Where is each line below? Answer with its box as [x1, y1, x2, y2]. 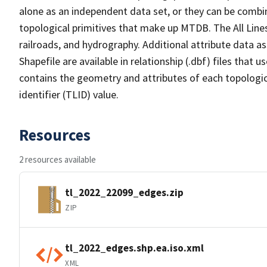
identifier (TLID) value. [19, 88, 119, 101]
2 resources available [19, 154, 96, 165]
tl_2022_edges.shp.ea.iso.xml [65, 241, 204, 254]
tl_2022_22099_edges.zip [65, 185, 184, 199]
